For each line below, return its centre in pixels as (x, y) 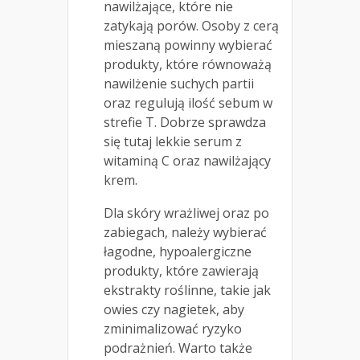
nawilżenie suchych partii (179, 84)
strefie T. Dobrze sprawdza (185, 123)
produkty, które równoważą (188, 65)
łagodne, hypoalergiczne (178, 252)
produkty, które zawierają (181, 271)
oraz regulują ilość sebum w (188, 103)
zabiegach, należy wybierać (185, 233)
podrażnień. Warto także (178, 348)
